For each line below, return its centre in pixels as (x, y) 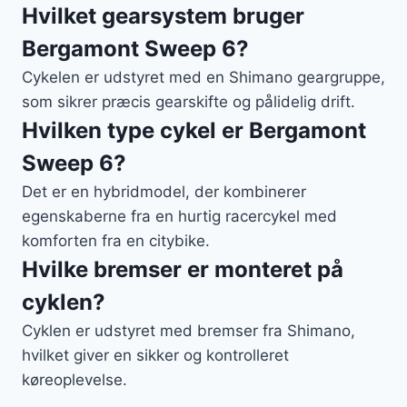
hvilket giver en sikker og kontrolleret (155, 355)
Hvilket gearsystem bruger (163, 15)
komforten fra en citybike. (116, 240)
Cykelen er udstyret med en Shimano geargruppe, (203, 77)
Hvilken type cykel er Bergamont (194, 130)
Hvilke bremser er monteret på (183, 269)
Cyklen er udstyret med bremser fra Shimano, (189, 330)
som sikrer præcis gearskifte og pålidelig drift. (189, 101)
